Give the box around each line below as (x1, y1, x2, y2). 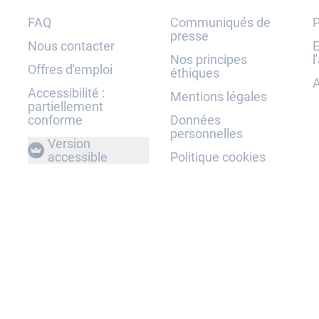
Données (170, 113, 221, 127)
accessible (48, 150, 108, 164)
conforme (28, 113, 83, 127)
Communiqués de (170, 15, 271, 30)
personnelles (170, 126, 243, 141)
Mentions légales (170, 89, 267, 104)
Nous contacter (28, 38, 115, 53)
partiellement (28, 99, 103, 114)
